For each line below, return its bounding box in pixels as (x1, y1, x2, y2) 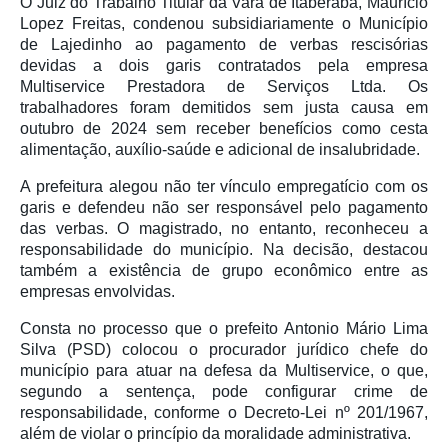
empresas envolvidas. (20, 283, 175, 300)
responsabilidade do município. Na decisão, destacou (20, 241, 428, 258)
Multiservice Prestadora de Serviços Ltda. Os (20, 78, 428, 95)
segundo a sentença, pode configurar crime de (20, 383, 428, 400)
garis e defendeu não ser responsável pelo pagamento (20, 199, 428, 216)
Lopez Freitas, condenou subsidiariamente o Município (20, 15, 428, 32)
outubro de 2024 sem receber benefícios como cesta (20, 120, 428, 137)
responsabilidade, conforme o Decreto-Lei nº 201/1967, (20, 404, 428, 421)
